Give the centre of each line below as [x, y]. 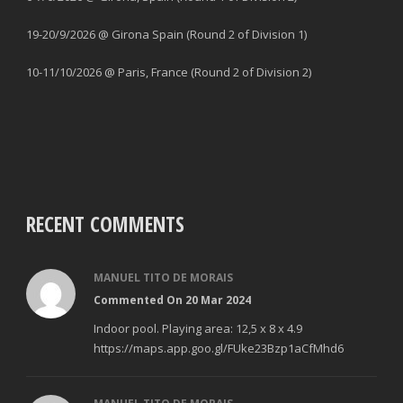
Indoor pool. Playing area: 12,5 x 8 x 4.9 [198, 328]
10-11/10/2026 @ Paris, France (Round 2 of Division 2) [169, 72]
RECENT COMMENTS [105, 224]
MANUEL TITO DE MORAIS [163, 277]
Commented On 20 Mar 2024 [172, 300]
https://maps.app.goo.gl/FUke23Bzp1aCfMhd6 [219, 348]
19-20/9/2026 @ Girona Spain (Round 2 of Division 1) [166, 34]
